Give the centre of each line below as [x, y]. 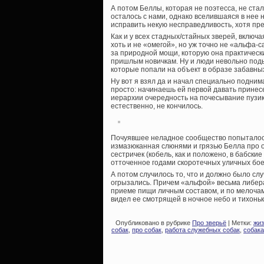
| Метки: [240, 223]
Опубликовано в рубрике [153, 223]
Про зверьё [209, 223]
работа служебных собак [202, 230]
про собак [147, 230]
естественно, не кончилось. [157, 106]
